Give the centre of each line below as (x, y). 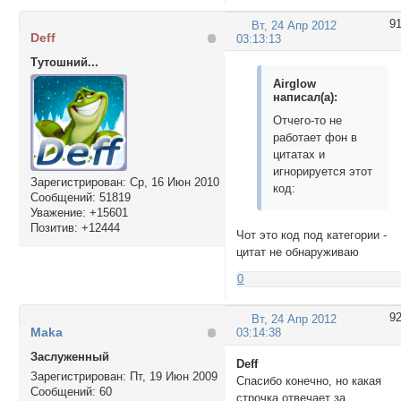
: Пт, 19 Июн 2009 (170, 377)
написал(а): (306, 97)
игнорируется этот (323, 171)
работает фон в (316, 137)
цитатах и (299, 154)
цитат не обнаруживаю (298, 252)
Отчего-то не (308, 120)
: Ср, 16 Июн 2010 (171, 183)
